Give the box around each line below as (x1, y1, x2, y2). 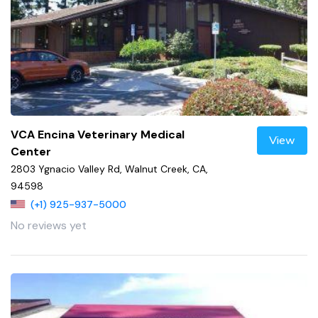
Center (11, 144, 51, 160)
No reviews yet (11, 218, 87, 234)
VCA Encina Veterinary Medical (11, 127, 185, 143)
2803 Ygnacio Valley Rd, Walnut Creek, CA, (11, 163, 208, 176)
